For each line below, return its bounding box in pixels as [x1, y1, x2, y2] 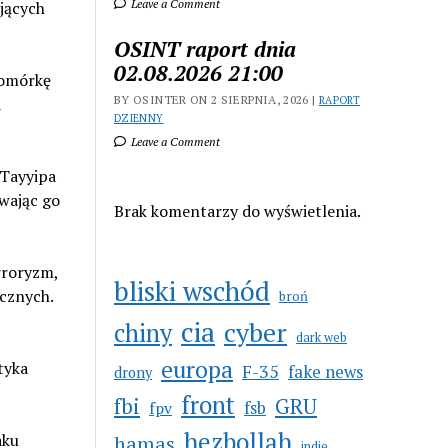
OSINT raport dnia [114, 35, 297, 63]
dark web [296, 329, 348, 346]
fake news [288, 360, 364, 383]
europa [161, 354, 234, 385]
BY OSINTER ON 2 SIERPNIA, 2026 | [114, 92, 319, 107]
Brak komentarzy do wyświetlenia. [114, 200, 362, 222]
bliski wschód [114, 273, 271, 309]
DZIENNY [114, 111, 164, 125]
